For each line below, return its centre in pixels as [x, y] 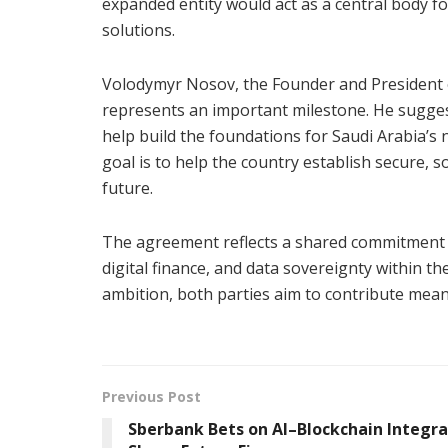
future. [127, 187]
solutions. [138, 29]
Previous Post [151, 396]
